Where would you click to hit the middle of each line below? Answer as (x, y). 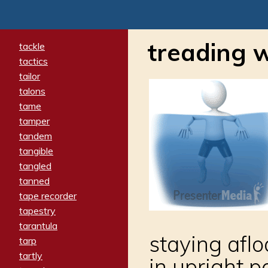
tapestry (37, 210)
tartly (31, 255)
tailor (30, 76)
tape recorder (48, 195)
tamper (34, 121)
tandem (36, 135)
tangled (35, 165)
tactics (33, 61)
